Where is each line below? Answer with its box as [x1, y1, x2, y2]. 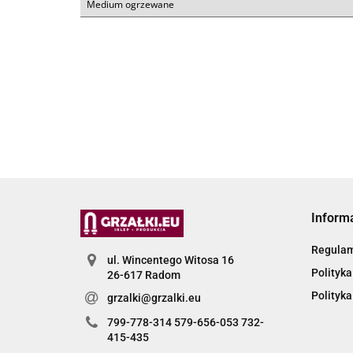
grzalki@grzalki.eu [106, 292, 201, 305]
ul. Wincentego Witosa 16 [106, 254, 234, 267]
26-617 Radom [106, 269, 180, 282]
